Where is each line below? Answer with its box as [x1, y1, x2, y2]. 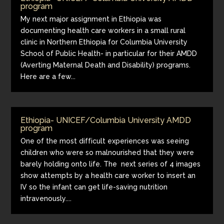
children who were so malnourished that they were [20, 148, 194, 156]
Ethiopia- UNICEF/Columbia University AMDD [20, 115, 191, 125]
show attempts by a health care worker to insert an [20, 171, 196, 179]
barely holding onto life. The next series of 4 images [20, 160, 201, 168]
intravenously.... [20, 194, 72, 202]
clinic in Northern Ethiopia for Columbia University [20, 38, 188, 46]
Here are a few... [20, 72, 76, 80]
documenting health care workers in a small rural [20, 26, 186, 34]
